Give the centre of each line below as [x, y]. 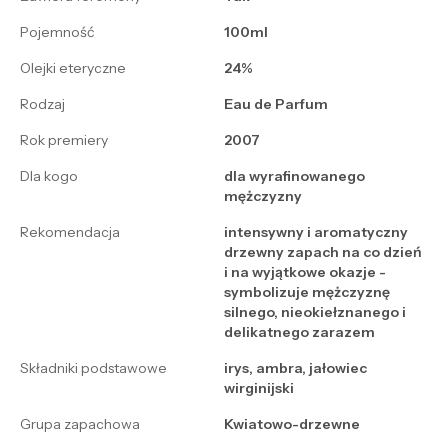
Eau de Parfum [276, 104]
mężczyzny [263, 196]
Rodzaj [42, 104]
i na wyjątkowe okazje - [305, 272]
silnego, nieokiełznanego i [315, 312]
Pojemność [57, 32]
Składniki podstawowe [93, 368]
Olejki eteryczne [73, 68]
